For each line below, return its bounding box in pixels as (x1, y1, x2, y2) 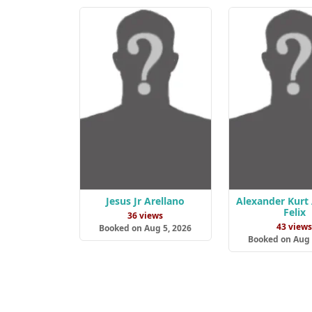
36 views (127, 210, 164, 222)
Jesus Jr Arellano (106, 194, 185, 208)
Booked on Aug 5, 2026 (99, 222, 192, 235)
